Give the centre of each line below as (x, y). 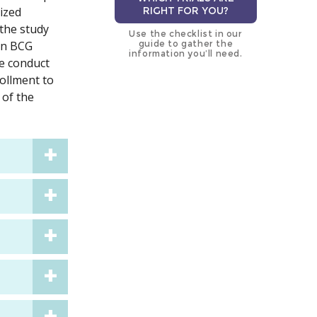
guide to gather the (186, 44)
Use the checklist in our (186, 34)
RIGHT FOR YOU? (185, 11)
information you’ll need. (186, 54)
